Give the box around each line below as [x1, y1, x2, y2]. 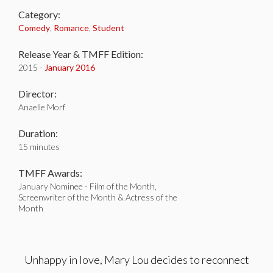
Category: [18, 9, 60, 20]
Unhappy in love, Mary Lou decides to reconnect [24, 253, 249, 266]
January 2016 [44, 62, 95, 73]
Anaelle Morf [18, 102, 65, 112]
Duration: [18, 127, 58, 139]
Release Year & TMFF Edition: [18, 48, 143, 60]
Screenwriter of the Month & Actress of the [18, 192, 177, 202]
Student [93, 23, 124, 33]
